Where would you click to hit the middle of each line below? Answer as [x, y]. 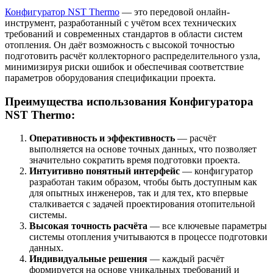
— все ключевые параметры [207, 226]
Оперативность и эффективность [102, 138]
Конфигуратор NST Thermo [62, 12]
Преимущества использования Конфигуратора [129, 101]
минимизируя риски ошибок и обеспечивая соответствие [124, 66]
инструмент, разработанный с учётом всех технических [121, 23]
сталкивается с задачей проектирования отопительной [142, 204]
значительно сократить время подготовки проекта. [135, 160]
